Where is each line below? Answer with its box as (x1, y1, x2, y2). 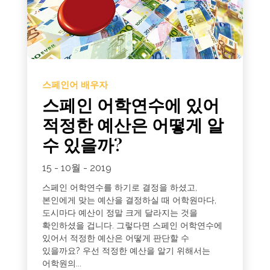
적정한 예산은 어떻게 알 (42, 113, 224, 136)
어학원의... (42, 258, 81, 268)
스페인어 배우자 (42, 79, 108, 90)
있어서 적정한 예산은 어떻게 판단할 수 (42, 233, 189, 243)
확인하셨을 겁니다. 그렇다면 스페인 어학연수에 (42, 220, 222, 230)
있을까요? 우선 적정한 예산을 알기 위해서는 (42, 245, 210, 256)
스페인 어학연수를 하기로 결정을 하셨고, (42, 182, 197, 192)
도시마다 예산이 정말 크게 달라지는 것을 (42, 207, 198, 218)
